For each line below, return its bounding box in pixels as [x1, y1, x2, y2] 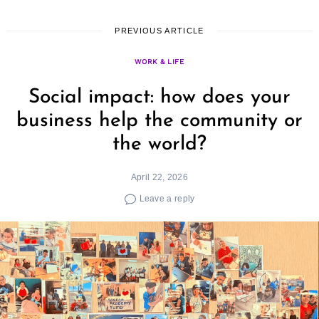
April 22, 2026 [130, 172, 189, 182]
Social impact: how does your [28, 87, 291, 108]
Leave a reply [139, 194, 195, 204]
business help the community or [16, 110, 303, 131]
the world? [113, 134, 206, 155]
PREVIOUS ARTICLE [115, 26, 204, 35]
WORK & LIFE [135, 57, 184, 66]
